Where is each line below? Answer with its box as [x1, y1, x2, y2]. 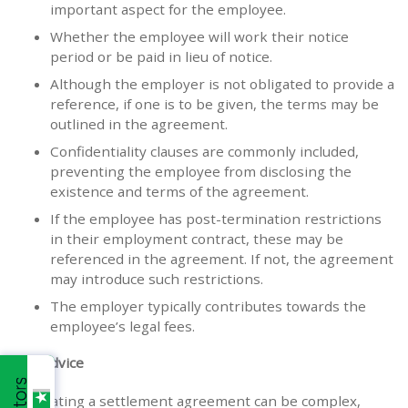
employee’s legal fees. [50, 317, 195, 336]
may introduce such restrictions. [50, 270, 263, 289]
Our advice [14, 353, 84, 372]
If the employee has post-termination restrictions [50, 209, 382, 229]
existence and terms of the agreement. [50, 182, 309, 201]
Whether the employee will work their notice [50, 27, 349, 46]
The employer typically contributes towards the [50, 297, 366, 316]
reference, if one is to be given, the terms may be [50, 95, 379, 114]
